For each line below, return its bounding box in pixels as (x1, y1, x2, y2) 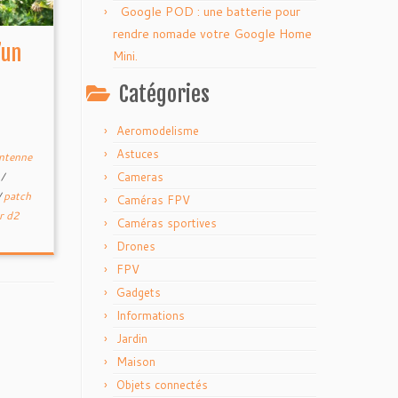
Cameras (116, 169, 163, 185)
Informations (116, 307, 185, 323)
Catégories (119, 81, 210, 107)
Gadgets (116, 284, 161, 300)
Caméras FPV (116, 192, 190, 208)
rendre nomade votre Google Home (113, 25, 312, 43)
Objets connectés (116, 377, 208, 393)
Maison (116, 354, 155, 370)
